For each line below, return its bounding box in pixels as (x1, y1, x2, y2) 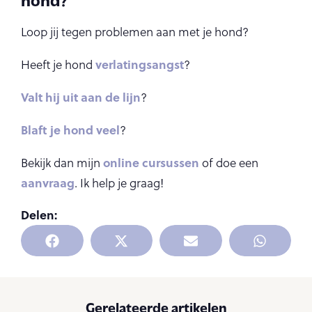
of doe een (199, 155, 258, 171)
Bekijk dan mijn (21, 155, 103, 171)
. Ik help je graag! (75, 175, 164, 192)
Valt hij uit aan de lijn (21, 88, 141, 105)
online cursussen (103, 154, 199, 171)
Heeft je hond (21, 56, 95, 73)
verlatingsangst (95, 56, 184, 72)
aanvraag (21, 174, 75, 191)
